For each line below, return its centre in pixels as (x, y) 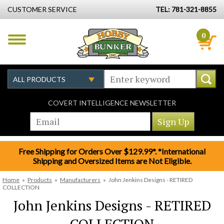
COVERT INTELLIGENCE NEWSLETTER (112, 103)
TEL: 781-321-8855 (186, 9)
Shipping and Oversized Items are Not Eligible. (112, 161)
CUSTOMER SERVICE (42, 9)
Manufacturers (80, 180)
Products (40, 180)
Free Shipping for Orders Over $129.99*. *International (112, 151)
